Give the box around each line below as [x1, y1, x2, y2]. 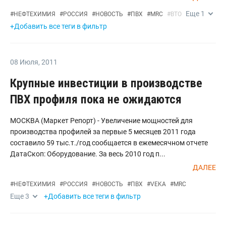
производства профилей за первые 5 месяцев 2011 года [10, 128, 196, 136]
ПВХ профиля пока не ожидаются [10, 92, 182, 106]
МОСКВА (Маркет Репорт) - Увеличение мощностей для [10, 117, 193, 125]
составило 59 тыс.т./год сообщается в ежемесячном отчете [10, 139, 208, 147]
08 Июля [10, 58, 38, 66]
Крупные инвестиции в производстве [10, 76, 202, 90]
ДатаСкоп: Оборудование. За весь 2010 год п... [10, 150, 165, 158]
